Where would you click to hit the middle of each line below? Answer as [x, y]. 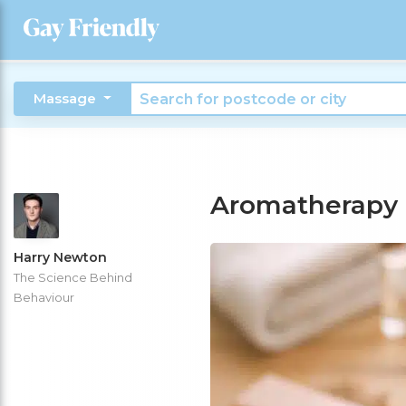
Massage [67, 99]
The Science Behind [73, 277]
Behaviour [44, 297]
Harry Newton [60, 257]
